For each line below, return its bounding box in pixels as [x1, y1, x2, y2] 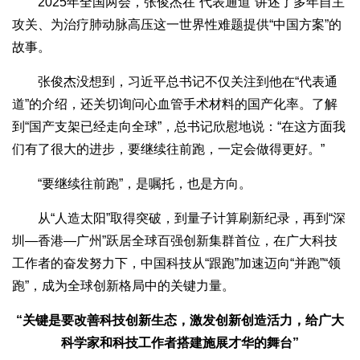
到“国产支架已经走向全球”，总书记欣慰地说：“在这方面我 [12, 120, 346, 134]
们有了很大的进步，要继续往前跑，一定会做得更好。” [12, 142, 325, 157]
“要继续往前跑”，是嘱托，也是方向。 [12, 177, 252, 191]
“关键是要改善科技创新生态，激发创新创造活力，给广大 [16, 313, 344, 328]
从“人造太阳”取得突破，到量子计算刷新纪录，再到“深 [12, 211, 346, 226]
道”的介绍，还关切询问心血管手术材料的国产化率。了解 [12, 97, 337, 112]
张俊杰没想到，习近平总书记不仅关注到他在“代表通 [12, 75, 337, 89]
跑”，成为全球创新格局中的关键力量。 [12, 279, 235, 293]
